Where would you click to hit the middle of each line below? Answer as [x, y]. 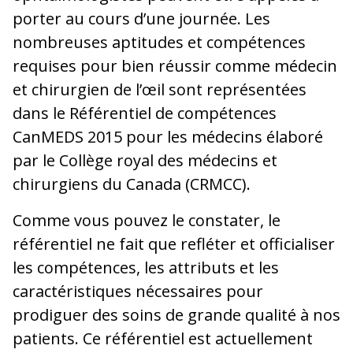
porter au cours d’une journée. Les [141, 18]
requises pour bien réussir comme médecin [175, 65]
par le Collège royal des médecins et [145, 160]
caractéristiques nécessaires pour [138, 291]
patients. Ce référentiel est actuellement [163, 338]
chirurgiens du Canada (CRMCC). [132, 184]
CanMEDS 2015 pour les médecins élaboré [168, 136]
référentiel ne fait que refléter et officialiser [174, 243]
